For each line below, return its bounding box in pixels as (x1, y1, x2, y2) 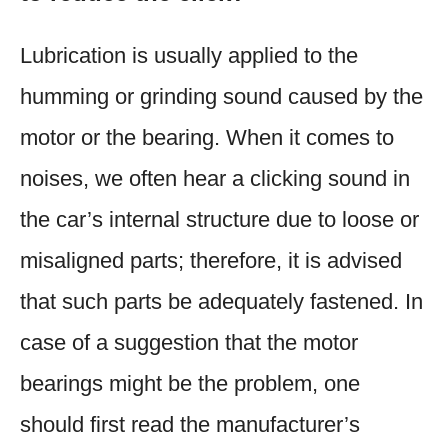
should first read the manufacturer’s (20, 411, 360, 437)
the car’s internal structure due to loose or (20, 206, 419, 232)
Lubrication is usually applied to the (20, 42, 358, 68)
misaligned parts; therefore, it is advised (20, 247, 402, 273)
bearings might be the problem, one (20, 370, 360, 396)
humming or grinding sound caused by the (20, 83, 423, 109)
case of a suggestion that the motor (20, 329, 358, 355)
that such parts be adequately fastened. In (20, 288, 423, 314)
